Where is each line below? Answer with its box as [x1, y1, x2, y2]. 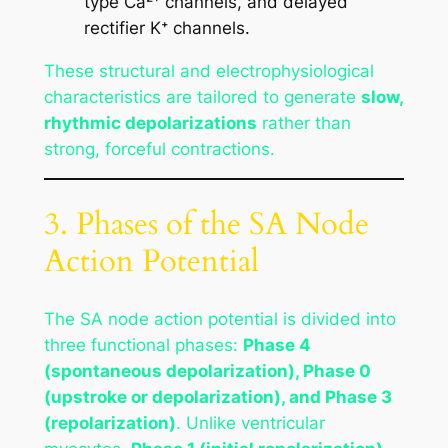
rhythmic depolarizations [43, 112, 257, 133]
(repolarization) [43, 412, 176, 433]
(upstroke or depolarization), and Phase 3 [43, 386, 392, 407]
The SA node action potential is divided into [43, 308, 396, 329]
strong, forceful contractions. [43, 138, 275, 159]
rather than [256, 112, 351, 133]
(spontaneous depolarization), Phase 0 [43, 360, 371, 381]
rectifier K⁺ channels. [83, 17, 250, 38]
